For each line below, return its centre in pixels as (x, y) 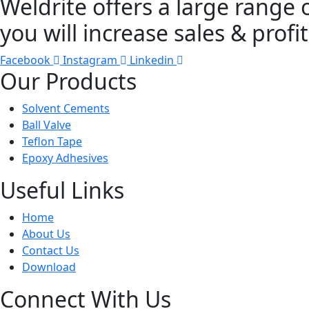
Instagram (90, 60)
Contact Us (51, 250)
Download (49, 267)
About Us (46, 233)
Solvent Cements (66, 108)
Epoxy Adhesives (65, 158)
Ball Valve (47, 124)
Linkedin (152, 60)
